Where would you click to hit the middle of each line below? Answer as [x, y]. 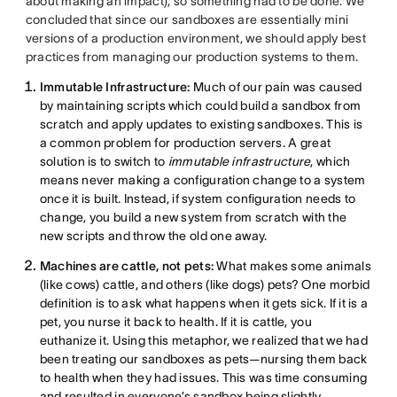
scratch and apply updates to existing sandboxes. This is [201, 124]
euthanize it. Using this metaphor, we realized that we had [203, 340]
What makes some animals [294, 265]
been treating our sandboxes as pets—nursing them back [203, 358]
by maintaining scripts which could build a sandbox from [200, 105]
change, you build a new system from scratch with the [193, 217]
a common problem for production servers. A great [185, 142]
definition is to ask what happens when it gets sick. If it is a [204, 303]
